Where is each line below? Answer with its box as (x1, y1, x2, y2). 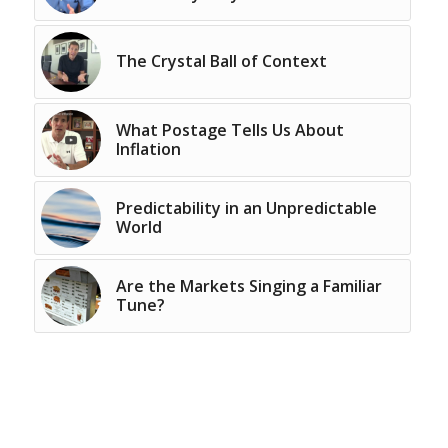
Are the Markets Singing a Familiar (115, 275, 382, 297)
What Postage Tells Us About (115, 119, 344, 141)
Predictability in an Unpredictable (115, 197, 377, 219)
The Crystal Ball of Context (115, 50, 327, 72)
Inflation (115, 138, 181, 160)
